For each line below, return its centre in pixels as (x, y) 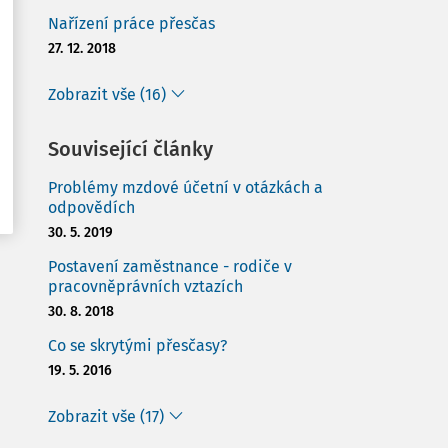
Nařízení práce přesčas (131, 23)
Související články (130, 149)
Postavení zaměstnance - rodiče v (170, 266)
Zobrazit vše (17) (106, 416)
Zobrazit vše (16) (107, 94)
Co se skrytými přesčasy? (137, 345)
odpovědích (91, 207)
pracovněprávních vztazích (145, 286)
